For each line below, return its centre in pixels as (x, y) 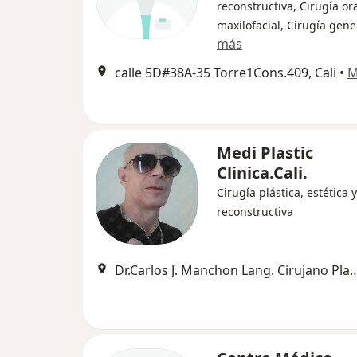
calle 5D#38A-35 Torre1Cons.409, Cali (226, 73)
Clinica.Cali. (262, 173)
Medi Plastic (265, 153)
